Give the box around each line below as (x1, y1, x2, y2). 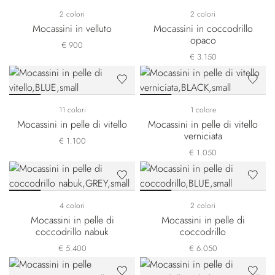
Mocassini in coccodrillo (153, 21, 253, 36)
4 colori (60, 200, 85, 211)
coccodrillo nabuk (36, 225, 109, 239)
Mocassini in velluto (33, 21, 112, 36)
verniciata (184, 129, 222, 143)
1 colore (190, 104, 216, 115)
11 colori (58, 104, 86, 115)
